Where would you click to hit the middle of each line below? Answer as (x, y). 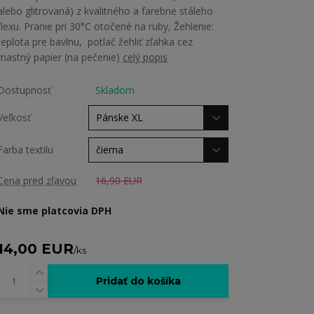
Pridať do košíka (138, 281)
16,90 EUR (119, 180)
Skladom (115, 90)
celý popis (145, 57)
